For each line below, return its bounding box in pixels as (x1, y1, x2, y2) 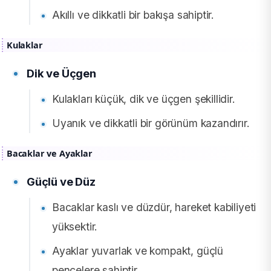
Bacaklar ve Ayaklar (7, 148, 93, 160)
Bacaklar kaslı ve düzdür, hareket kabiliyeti (52, 201, 256, 214)
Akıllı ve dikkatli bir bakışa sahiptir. (52, 8, 215, 22)
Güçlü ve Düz (27, 175, 96, 189)
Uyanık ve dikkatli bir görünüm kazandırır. (52, 117, 250, 130)
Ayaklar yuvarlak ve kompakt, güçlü (52, 244, 224, 258)
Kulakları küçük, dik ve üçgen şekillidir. (52, 93, 235, 106)
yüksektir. (52, 220, 98, 233)
